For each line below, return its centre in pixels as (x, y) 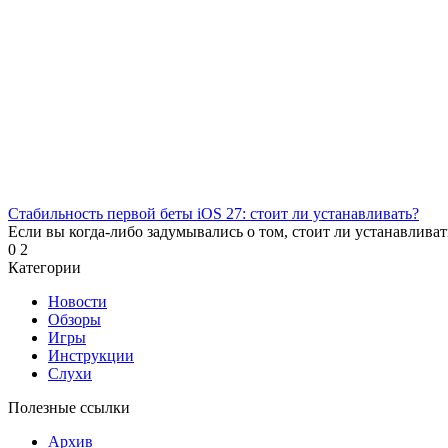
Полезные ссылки (69, 407)
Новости (77, 301)
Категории (44, 267)
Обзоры (74, 319)
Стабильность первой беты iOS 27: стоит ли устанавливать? (213, 213)
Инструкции (91, 355)
